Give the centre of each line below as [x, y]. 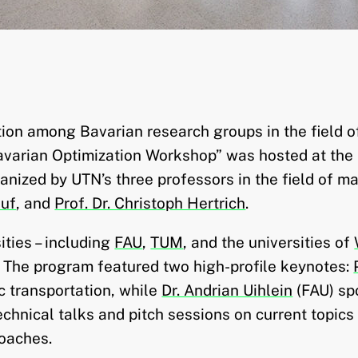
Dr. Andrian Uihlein [227, 290]
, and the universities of [269, 242]
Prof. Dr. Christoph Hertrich [150, 203]
